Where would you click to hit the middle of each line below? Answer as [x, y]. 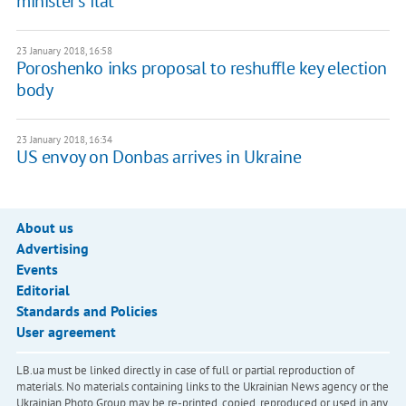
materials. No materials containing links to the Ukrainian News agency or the [202, 387]
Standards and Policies [87, 311]
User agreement [66, 332]
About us [44, 228]
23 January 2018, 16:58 [64, 51]
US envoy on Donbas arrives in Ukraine [159, 157]
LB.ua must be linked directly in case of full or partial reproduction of [185, 371]
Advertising [52, 249]
